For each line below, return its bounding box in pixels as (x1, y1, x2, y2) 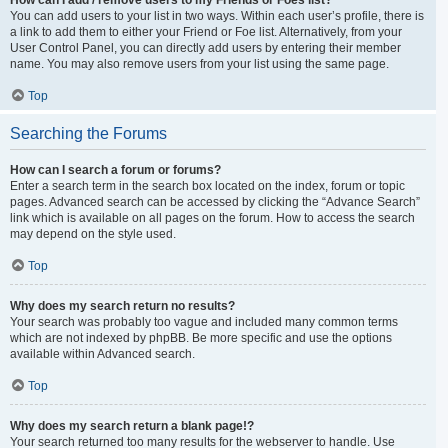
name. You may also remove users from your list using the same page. (10, 56, 389, 71)
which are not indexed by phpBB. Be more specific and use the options (10, 330, 392, 345)
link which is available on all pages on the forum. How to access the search (10, 210, 415, 225)
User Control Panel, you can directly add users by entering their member (10, 40, 401, 55)
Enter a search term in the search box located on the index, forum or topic (10, 178, 405, 193)
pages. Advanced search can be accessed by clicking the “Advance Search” (10, 194, 420, 209)
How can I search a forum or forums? (10, 162, 221, 177)
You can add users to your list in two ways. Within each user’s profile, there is (10, 8, 424, 23)
